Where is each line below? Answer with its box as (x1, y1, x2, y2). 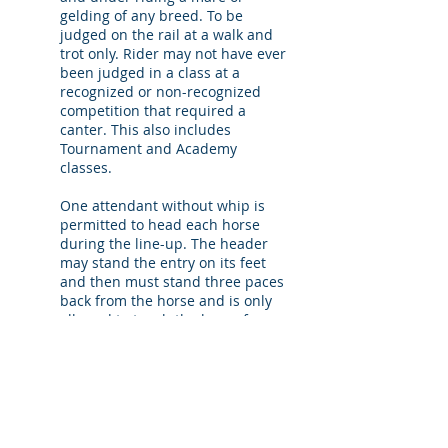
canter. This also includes (60, 120, 231, 139)
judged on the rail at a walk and (60, 25, 273, 44)
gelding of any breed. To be (60, 6, 243, 25)
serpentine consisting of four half (20, 424, 244, 443)
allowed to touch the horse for (60, 310, 262, 329)
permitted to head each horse (60, 215, 260, 234)
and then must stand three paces (60, 272, 284, 291)
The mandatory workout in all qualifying (20, 386, 288, 405)
